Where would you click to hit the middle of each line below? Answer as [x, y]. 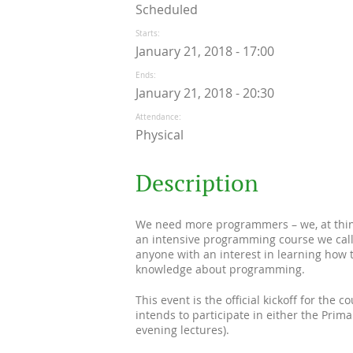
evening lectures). [182, 329]
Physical [160, 134]
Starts [147, 33]
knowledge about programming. [220, 269]
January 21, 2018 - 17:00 [205, 51]
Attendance [157, 117]
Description [197, 183]
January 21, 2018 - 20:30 [205, 93]
